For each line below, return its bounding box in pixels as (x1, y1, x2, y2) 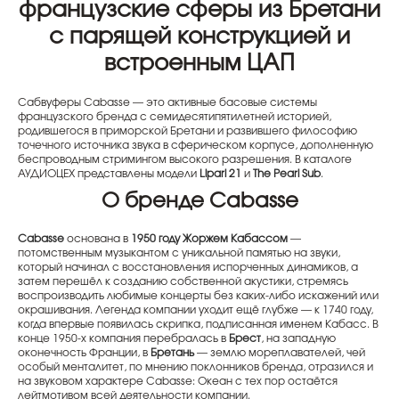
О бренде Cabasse (101, 191, 298, 212)
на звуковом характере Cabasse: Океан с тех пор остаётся (18, 376, 338, 387)
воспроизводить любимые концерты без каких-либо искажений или (18, 290, 379, 301)
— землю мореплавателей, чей (194, 347, 365, 358)
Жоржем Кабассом (183, 233, 288, 244)
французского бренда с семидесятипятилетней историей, (18, 111, 331, 122)
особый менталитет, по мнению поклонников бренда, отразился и (18, 362, 373, 372)
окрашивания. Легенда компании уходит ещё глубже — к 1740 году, (18, 305, 373, 315)
